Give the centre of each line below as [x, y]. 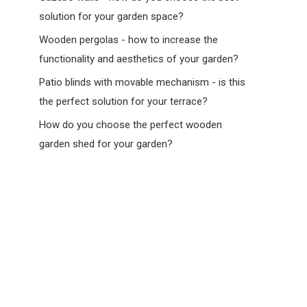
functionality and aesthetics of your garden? [139, 59]
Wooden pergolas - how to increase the [129, 39]
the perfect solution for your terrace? [124, 101]
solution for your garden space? [112, 16]
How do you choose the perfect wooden [131, 124]
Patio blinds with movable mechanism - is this [143, 82]
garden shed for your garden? [106, 144]
